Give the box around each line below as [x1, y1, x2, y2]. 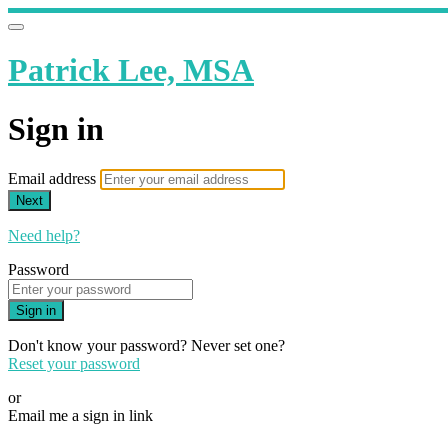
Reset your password [8, 355, 140, 373]
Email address [8, 170, 100, 188]
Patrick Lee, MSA [8, 52, 254, 89]
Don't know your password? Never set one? [8, 337, 285, 355]
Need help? [8, 227, 80, 245]
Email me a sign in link [8, 407, 153, 425]
